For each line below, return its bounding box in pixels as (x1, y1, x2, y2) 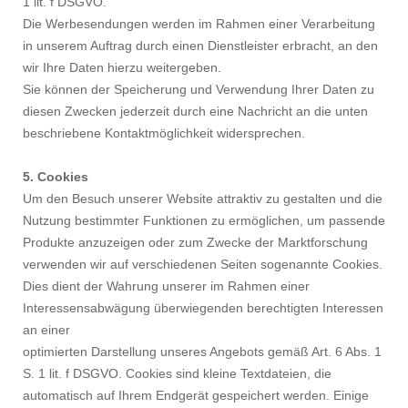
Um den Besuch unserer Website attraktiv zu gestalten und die (23, 191, 382, 207)
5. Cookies (23, 169, 88, 185)
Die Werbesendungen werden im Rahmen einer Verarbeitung (23, 16, 375, 32)
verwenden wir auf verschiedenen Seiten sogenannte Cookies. (23, 257, 382, 272)
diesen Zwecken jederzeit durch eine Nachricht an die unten (23, 104, 368, 119)
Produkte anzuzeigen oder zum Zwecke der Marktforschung (23, 235, 368, 250)
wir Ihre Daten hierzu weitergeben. (23, 60, 221, 76)
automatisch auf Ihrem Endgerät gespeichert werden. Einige (23, 388, 369, 403)
